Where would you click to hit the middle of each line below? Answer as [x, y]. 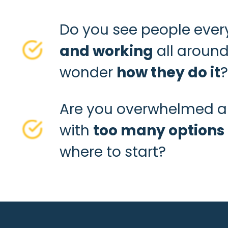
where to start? [113, 152]
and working [106, 51]
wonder [88, 73]
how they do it [168, 73]
